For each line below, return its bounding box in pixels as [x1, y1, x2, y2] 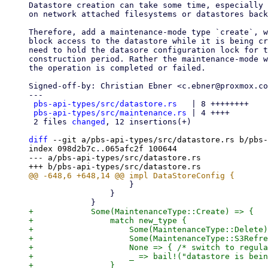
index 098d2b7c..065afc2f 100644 [29, 144, 177, 153]
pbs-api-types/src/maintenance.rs [33, 108, 187, 117]
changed [72, 117, 105, 126]
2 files [33, 117, 72, 126]
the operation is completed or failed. [29, 63, 206, 72]
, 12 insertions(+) [105, 117, 191, 126]
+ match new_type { [29, 216, 187, 225]
